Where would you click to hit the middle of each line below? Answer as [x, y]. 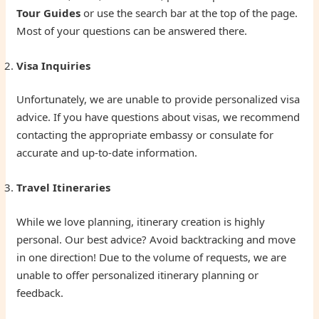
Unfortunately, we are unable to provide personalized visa [158, 99]
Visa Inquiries [54, 65]
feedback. [40, 292]
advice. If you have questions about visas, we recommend [158, 117]
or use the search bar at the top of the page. [189, 12]
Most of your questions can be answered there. [132, 30]
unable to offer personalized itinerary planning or [138, 274]
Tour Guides [49, 12]
